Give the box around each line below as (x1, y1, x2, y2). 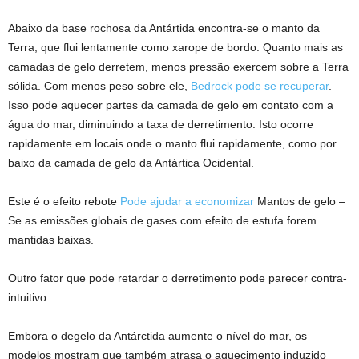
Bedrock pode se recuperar (191, 79, 329, 92)
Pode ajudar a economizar (120, 195, 254, 208)
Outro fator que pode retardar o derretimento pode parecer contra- (8, 272, 347, 284)
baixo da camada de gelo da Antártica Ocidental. (8, 156, 254, 169)
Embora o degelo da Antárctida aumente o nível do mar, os (8, 329, 307, 342)
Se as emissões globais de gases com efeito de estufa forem (8, 214, 317, 227)
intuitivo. (8, 291, 50, 304)
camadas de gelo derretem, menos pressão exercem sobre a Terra (8, 60, 349, 73)
